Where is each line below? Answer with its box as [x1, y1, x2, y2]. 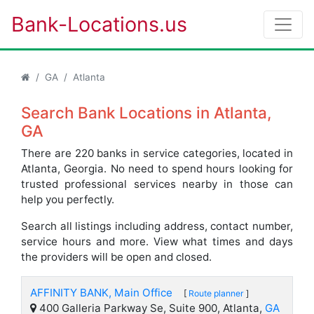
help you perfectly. [21, 193, 114, 206]
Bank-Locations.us [11, 12, 187, 36]
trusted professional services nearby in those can [21, 177, 293, 191]
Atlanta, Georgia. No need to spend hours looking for [21, 162, 293, 175]
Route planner [189, 288, 244, 299]
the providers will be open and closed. [21, 250, 212, 264]
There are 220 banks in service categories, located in [21, 146, 293, 160]
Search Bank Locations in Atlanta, [21, 103, 271, 122]
